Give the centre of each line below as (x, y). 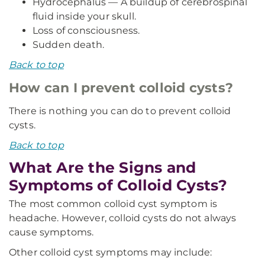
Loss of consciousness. (86, 30)
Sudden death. (69, 45)
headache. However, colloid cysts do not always (123, 218)
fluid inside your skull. (84, 16)
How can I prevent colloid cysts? (121, 88)
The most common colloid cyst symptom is (113, 204)
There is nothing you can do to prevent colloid (120, 111)
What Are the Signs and (103, 167)
